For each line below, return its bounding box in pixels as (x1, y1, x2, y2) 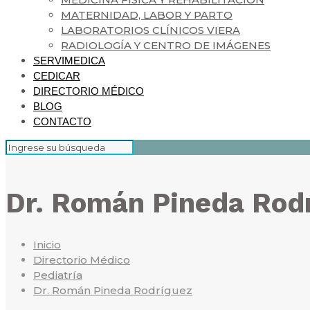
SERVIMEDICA (33, 55, 105, 66)
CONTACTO (33, 116, 91, 127)
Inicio (33, 237, 61, 251)
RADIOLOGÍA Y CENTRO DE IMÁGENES (61, 39, 271, 52)
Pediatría (33, 268, 82, 282)
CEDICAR (33, 70, 80, 82)
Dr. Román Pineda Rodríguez (33, 283, 192, 297)
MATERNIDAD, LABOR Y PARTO (61, 8, 232, 21)
